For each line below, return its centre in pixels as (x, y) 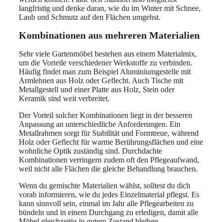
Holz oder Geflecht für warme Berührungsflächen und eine (111, 142)
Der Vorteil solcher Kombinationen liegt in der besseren (106, 115)
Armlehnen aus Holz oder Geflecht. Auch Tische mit (101, 80)
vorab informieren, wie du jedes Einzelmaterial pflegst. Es (109, 194)
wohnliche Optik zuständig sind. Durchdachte (90, 151)
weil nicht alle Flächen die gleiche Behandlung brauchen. (108, 168)
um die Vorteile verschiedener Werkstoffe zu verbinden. (106, 62)
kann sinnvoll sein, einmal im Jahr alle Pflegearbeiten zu (106, 203)
